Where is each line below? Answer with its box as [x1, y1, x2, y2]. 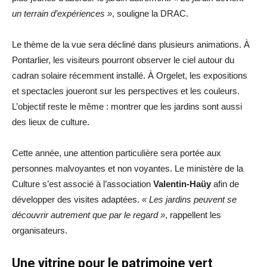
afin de [211, 178, 239, 189]
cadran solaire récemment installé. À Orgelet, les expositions [12, 70, 247, 80]
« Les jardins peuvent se [142, 194, 237, 204]
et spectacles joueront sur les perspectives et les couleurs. [12, 85, 240, 96]
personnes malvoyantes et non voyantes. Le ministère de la [12, 163, 243, 173]
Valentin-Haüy [153, 178, 211, 189]
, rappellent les [165, 209, 221, 220]
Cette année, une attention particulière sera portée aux [12, 147, 221, 158]
